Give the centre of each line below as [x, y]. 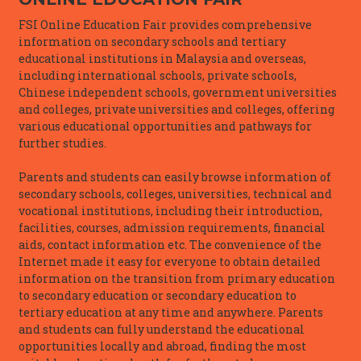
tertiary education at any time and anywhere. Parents [171, 312]
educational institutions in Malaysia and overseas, [162, 58]
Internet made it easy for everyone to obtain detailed [170, 261]
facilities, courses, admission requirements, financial [172, 227]
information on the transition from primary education [177, 278]
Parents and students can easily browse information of [175, 176]
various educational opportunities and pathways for [165, 126]
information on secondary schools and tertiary [152, 41]
